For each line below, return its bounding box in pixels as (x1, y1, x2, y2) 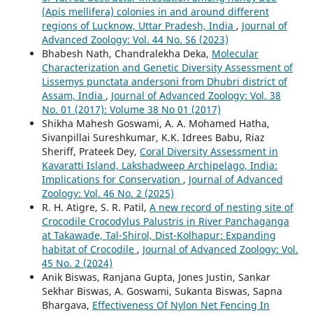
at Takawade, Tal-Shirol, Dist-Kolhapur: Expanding (41, 228, 276, 242)
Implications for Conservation (41, 173, 183, 187)
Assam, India (41, 89, 105, 103)
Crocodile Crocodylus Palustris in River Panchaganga (41, 214, 289, 228)
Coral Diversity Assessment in (139, 145, 278, 159)
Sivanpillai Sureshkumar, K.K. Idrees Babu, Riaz (41, 131, 265, 145)
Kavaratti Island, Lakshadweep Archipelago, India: (41, 159, 277, 173)
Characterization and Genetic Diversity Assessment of (41, 61, 293, 75)
